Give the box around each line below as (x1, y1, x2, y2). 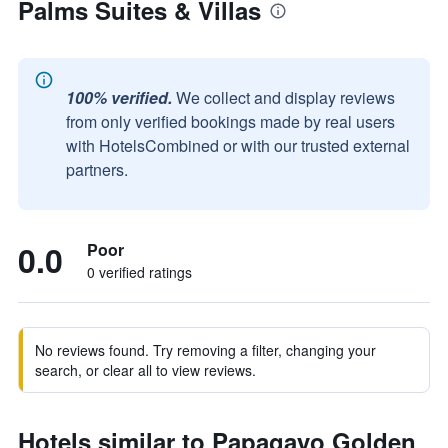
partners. (66, 158, 128, 181)
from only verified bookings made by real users (66, 110, 395, 133)
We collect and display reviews (176, 86, 395, 109)
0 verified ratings (87, 262, 192, 282)
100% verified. (66, 86, 172, 109)
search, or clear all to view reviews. (35, 360, 256, 380)
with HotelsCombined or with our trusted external (66, 134, 410, 157)
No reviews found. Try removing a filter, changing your (35, 340, 376, 360)
